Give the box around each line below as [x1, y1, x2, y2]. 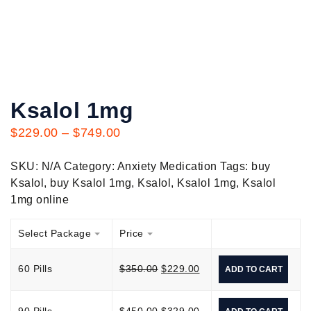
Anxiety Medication [117, 160, 217, 172]
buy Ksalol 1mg [50, 176, 131, 189]
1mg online [10, 193, 69, 205]
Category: [63, 160, 117, 172]
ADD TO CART [224, 264, 283, 274]
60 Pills [18, 262, 52, 274]
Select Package [18, 227, 91, 239]
